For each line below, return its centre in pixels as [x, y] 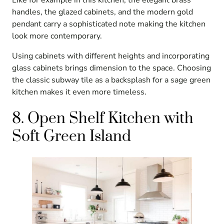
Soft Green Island [71, 136]
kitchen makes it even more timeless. [79, 92]
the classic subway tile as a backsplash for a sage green [111, 80]
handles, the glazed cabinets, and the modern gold [102, 12]
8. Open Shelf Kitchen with [103, 118]
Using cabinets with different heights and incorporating [111, 56]
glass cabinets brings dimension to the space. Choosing [111, 68]
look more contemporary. [57, 36]
